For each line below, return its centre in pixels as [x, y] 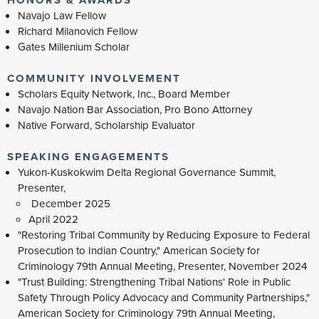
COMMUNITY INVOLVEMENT [94, 78]
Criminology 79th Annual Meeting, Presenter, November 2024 [163, 266]
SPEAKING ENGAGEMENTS [88, 156]
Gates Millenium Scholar [74, 47]
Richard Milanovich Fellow [79, 31]
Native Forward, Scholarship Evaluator [107, 125]
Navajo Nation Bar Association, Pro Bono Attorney [135, 109]
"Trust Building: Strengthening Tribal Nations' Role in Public [155, 282]
